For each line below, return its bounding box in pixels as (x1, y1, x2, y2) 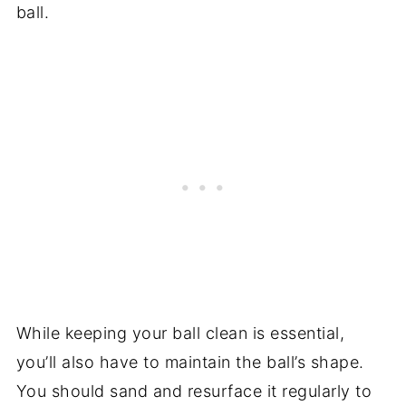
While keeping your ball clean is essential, (15, 323, 345, 343)
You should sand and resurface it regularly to (15, 381, 372, 401)
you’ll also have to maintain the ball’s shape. (15, 352, 364, 372)
